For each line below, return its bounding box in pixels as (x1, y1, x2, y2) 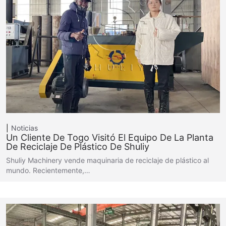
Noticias (11, 124, 38, 132)
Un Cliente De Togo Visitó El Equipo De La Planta (6, 132, 213, 143)
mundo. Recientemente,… (6, 166, 90, 175)
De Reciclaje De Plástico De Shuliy (6, 141, 149, 152)
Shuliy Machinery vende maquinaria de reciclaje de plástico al (6, 156, 209, 164)
